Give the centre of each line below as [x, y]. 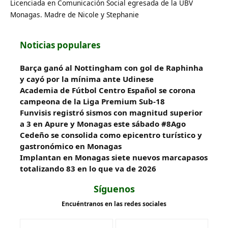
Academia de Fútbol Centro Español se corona [108, 90]
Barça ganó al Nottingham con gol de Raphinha [111, 67]
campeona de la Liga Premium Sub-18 [92, 101]
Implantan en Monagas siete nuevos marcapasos [114, 157]
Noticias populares [60, 45]
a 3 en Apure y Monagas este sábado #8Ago [103, 123]
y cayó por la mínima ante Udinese [87, 79]
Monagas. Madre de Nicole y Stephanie [75, 14]
